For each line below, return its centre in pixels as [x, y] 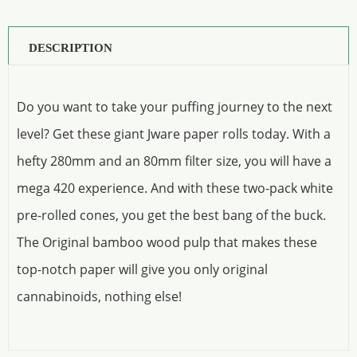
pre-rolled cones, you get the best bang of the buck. [171, 216]
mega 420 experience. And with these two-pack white [175, 188]
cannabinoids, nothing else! [99, 297]
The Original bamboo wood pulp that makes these [167, 243]
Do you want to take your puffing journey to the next [175, 107]
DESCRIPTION [71, 48]
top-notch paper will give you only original [142, 270]
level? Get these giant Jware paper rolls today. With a [174, 134]
